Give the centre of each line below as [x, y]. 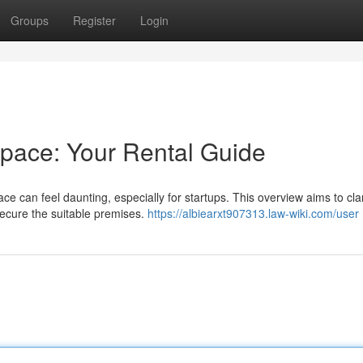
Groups [30, 20]
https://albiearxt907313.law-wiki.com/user [253, 213]
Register [94, 20]
